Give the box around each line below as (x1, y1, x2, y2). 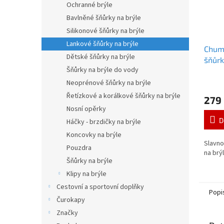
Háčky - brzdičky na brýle (66, 117, 141, 127)
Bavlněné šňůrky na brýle (66, 13, 141, 23)
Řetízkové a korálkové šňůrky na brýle (66, 91, 180, 101)
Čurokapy (56, 195, 85, 205)
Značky (56, 208, 78, 218)
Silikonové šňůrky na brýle (66, 26, 144, 36)
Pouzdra (66, 143, 91, 153)
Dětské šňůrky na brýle (66, 52, 135, 62)
